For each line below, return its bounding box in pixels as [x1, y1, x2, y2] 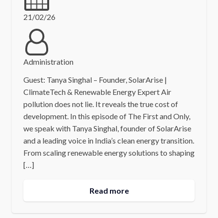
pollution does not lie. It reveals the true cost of [23, 99, 178, 109]
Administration [23, 57, 73, 67]
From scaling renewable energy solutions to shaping [23, 148, 195, 158]
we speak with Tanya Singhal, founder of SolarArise [23, 124, 191, 133]
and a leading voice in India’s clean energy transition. [23, 136, 194, 145]
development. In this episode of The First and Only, [23, 111, 190, 121]
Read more [89, 186, 129, 196]
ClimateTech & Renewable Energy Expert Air [23, 87, 171, 97]
